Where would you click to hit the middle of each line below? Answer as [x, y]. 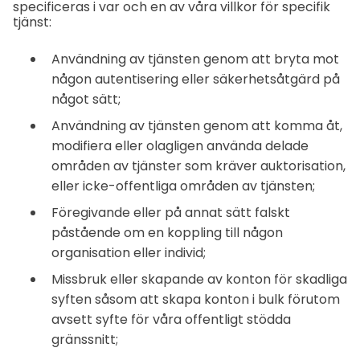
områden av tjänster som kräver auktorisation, [198, 166]
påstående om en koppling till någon [167, 232]
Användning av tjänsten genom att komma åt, [197, 125]
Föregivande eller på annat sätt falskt [171, 212]
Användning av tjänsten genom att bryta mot [195, 59]
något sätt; [86, 99]
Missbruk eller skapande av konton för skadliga [199, 279]
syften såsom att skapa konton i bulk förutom [196, 299]
